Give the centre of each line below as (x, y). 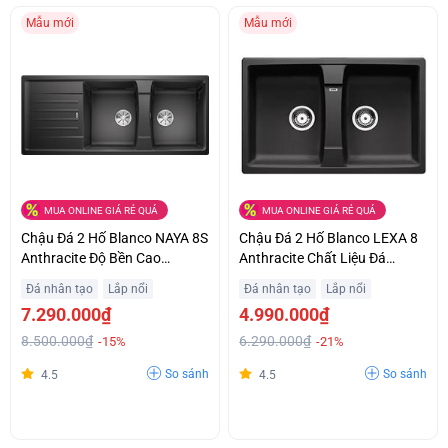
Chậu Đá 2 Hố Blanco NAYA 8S (115, 237)
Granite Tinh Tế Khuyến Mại (324, 277)
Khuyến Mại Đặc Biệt (85, 277)
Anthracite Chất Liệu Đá (313, 257)
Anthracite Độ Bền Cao (91, 257)
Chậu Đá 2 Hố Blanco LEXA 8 (329, 237)
